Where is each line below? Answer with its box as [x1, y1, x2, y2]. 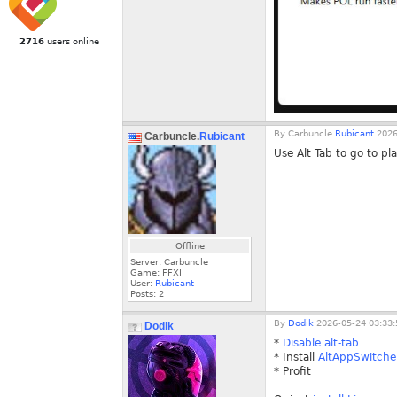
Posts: [130, 289, 159, 299]
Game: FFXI [130, 268, 182, 277]
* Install [274, 351, 318, 363]
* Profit [274, 365, 311, 378]
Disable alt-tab [283, 337, 359, 349]
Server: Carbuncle [130, 257, 208, 267]
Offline [175, 241, 205, 251]
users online [43, 36, 99, 46]
